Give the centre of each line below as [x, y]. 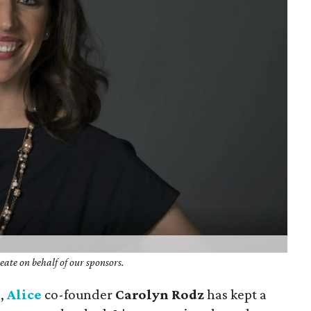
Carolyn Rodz [160, 294]
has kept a [236, 294]
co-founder [80, 294]
